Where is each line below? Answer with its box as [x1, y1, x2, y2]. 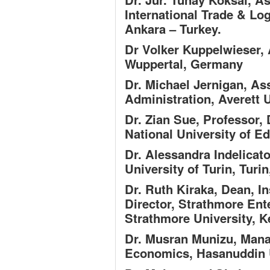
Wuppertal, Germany [125, 55, 243, 72]
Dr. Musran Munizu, [125, 230, 240, 247]
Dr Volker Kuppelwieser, [125, 40, 268, 58]
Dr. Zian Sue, [125, 110, 203, 128]
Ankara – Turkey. [125, 20, 221, 37]
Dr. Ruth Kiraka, [125, 180, 221, 198]
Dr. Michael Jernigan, [125, 75, 251, 93]
